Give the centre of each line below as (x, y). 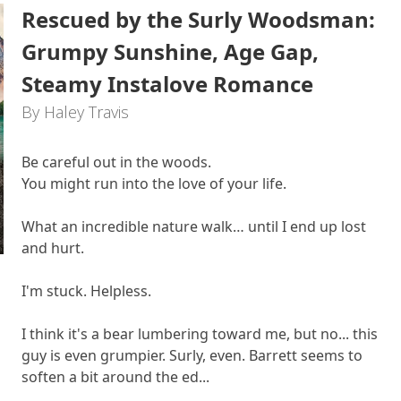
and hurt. (53, 248)
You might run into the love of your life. (154, 183)
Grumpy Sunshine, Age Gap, (170, 51)
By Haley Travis (75, 112)
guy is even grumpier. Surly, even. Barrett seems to (192, 355)
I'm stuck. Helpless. (86, 291)
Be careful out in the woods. (116, 162)
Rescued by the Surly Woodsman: (198, 19)
